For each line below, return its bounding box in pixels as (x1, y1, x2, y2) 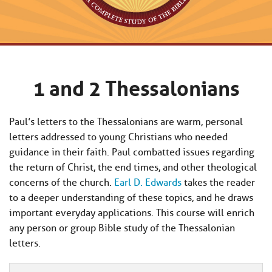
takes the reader (182, 176, 255, 188)
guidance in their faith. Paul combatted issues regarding (9, 146, 254, 158)
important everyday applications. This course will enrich (9, 206, 254, 219)
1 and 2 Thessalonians (32, 69, 240, 102)
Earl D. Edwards (114, 176, 182, 188)
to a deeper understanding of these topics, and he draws (9, 191, 253, 203)
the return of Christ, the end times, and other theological (9, 161, 257, 173)
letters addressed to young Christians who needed (9, 131, 228, 143)
